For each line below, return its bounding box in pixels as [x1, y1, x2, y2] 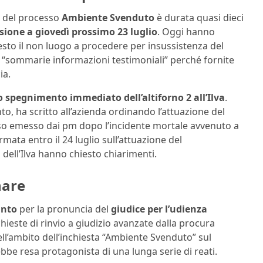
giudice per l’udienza [111, 202, 207, 215]
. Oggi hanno [157, 25, 215, 38]
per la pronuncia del [17, 202, 111, 215]
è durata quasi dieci [154, 11, 244, 24]
